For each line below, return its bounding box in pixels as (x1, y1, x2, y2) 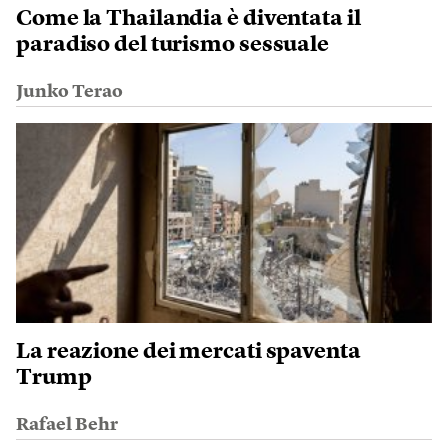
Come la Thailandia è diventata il (16, 7, 361, 30)
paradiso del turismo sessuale (16, 33, 330, 56)
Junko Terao (16, 82, 123, 101)
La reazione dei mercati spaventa (16, 340, 361, 363)
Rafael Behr (16, 415, 118, 434)
